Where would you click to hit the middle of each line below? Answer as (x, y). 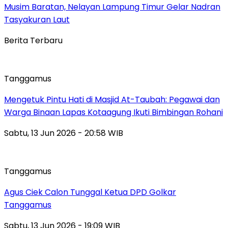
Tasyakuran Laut (37, 19)
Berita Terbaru (33, 40)
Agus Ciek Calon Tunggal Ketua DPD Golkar (90, 192)
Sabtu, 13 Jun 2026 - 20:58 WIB (64, 133)
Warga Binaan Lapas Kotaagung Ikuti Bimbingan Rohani (113, 112)
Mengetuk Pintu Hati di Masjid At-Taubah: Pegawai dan (112, 99)
